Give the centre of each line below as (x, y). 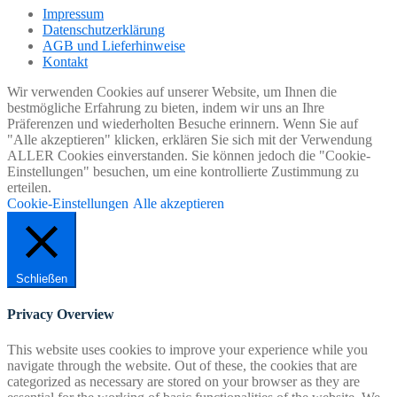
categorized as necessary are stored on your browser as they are (183, 381)
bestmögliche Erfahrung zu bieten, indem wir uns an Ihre (166, 108)
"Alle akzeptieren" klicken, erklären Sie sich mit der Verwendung (190, 140)
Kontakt (65, 62)
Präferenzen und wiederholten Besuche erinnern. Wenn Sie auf (183, 124)
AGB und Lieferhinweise (114, 46)
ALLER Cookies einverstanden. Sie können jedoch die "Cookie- (189, 156)
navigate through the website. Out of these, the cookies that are (182, 365)
